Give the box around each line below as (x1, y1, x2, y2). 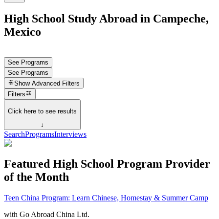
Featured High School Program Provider (4, 157, 210, 170)
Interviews (54, 130, 87, 139)
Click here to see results (8, 107, 77, 115)
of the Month (4, 171, 69, 183)
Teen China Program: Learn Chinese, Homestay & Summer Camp (4, 193, 208, 202)
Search (4, 130, 25, 139)
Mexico (4, 25, 41, 38)
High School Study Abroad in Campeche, (4, 12, 209, 25)
